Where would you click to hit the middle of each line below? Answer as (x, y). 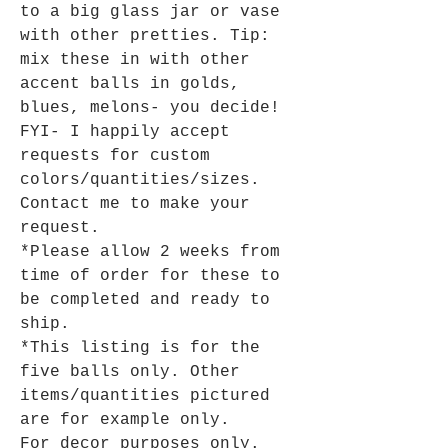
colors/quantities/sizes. (140, 180)
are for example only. (125, 420)
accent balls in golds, (130, 84)
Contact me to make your (135, 204)
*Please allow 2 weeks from (150, 252)
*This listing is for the (140, 348)
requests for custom (115, 156)
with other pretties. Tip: (145, 36)
